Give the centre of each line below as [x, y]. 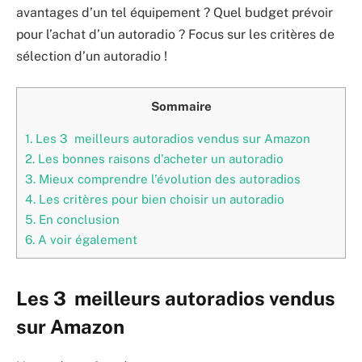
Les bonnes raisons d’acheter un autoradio [159, 158]
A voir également [86, 239]
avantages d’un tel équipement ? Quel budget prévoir [175, 13]
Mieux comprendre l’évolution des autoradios [168, 179]
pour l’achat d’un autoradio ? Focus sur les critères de [175, 35]
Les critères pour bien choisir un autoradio [160, 199]
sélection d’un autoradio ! [92, 57]
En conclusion [78, 219]
